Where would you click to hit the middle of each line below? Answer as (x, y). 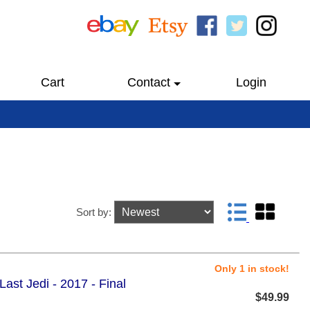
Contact (148, 82)
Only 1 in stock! (252, 269)
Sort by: (95, 212)
